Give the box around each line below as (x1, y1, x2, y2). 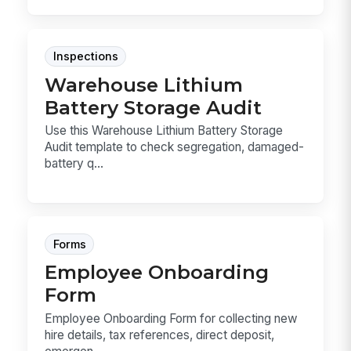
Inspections (52, 49, 118, 64)
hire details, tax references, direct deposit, (45, 327, 275, 342)
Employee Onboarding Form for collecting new (45, 310, 299, 326)
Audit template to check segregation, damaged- (45, 139, 305, 155)
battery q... (45, 156, 104, 172)
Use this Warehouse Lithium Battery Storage (45, 123, 284, 139)
